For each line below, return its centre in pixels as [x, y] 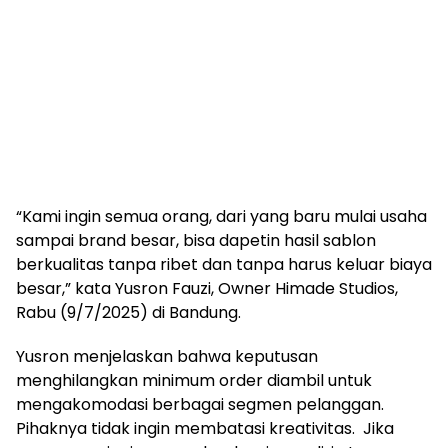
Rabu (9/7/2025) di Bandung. [128, 312]
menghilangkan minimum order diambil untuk [194, 380]
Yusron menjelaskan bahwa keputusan [167, 356]
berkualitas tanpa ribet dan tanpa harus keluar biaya [224, 264]
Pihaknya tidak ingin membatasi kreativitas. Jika [205, 428]
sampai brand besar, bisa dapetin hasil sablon [196, 240]
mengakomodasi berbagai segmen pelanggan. [200, 404]
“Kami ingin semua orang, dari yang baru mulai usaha [221, 216]
